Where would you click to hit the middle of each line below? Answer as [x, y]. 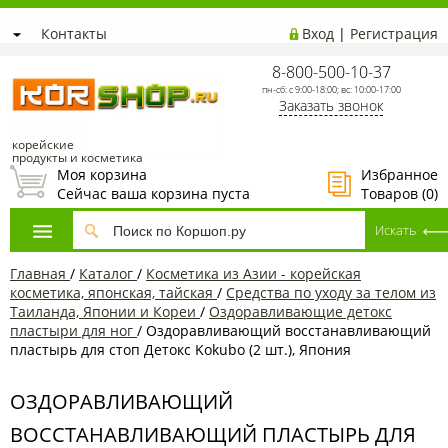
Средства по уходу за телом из [331, 292]
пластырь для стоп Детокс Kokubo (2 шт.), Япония [180, 349]
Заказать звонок [331, 105]
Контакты [74, 33]
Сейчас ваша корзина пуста [153, 193]
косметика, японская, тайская [111, 292]
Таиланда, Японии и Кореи [103, 311]
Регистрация [394, 33]
